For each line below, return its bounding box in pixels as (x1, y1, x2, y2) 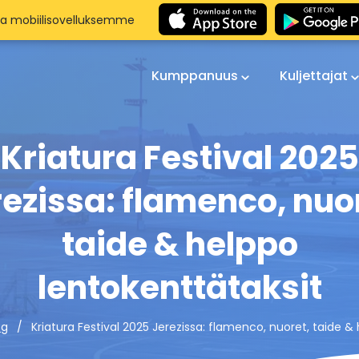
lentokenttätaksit (37, 265, 322, 310)
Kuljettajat (280, 67, 351, 85)
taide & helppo (61, 222, 298, 267)
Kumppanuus (151, 67, 241, 85)
